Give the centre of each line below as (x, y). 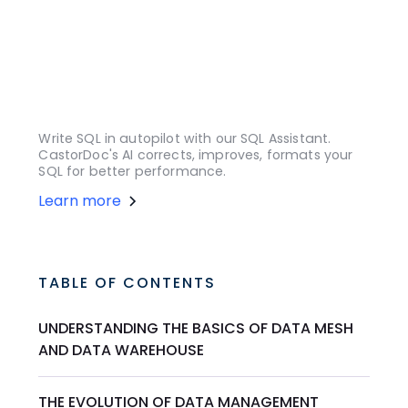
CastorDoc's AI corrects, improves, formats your (196, 155)
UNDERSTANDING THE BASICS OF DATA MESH (196, 329)
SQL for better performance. (133, 172)
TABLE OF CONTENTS (127, 283)
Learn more (80, 201)
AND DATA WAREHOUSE (122, 351)
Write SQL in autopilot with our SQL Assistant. (185, 139)
